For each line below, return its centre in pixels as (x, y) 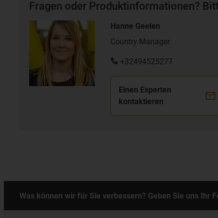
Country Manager (140, 41)
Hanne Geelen (135, 26)
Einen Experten (145, 90)
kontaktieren (141, 101)
